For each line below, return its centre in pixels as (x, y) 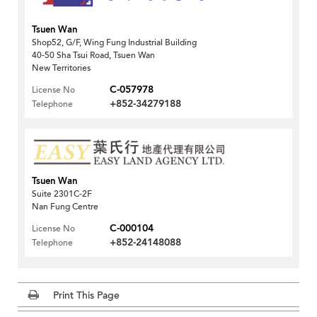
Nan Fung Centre (65, 206)
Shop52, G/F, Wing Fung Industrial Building (114, 42)
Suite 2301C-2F (62, 194)
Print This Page (86, 295)
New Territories (61, 68)
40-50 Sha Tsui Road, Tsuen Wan (93, 55)
